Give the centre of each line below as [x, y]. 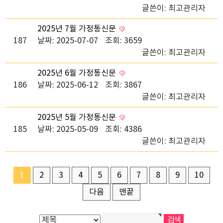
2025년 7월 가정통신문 [78, 29]
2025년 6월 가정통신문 [78, 73]
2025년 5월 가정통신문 [78, 117]
